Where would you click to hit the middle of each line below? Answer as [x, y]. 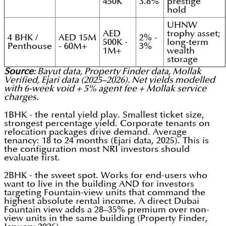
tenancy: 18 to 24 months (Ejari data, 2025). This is [106, 141]
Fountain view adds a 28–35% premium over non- [107, 210]
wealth [181, 51]
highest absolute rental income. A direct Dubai [102, 201]
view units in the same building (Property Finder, [106, 218]
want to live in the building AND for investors [99, 184]
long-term [188, 42]
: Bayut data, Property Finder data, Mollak [117, 72]
